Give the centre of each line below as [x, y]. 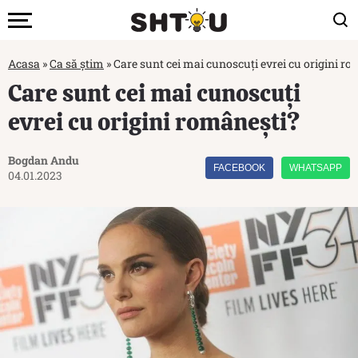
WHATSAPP [316, 168]
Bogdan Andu [44, 160]
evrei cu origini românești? [154, 122]
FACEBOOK [239, 168]
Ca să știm [77, 64]
